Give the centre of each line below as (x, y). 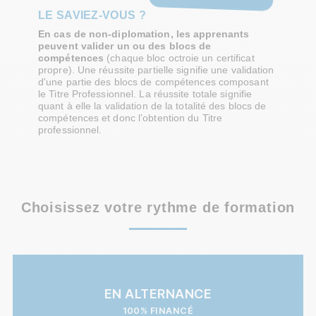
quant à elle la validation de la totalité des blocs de (152, 106)
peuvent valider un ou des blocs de (125, 46)
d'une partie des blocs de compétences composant (153, 82)
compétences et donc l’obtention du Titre (130, 118)
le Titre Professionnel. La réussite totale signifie (145, 94)
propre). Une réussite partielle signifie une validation (156, 70)
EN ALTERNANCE (158, 293)
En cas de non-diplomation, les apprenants (144, 34)
